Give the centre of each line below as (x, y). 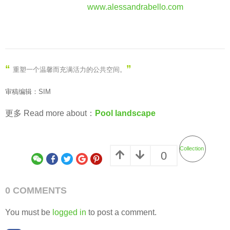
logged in (69, 213)
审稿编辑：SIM (28, 92)
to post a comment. (121, 213)
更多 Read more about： (50, 113)
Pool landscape (125, 113)
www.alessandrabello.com (135, 7)
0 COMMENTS (36, 191)
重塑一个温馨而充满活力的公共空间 (66, 69)
